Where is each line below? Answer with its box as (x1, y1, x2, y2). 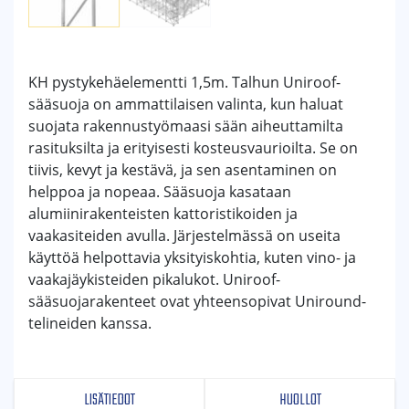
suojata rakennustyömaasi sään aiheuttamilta (28, 116, 343, 137)
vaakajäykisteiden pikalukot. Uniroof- (28, 269, 280, 290)
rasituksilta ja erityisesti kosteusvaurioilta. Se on (28, 138, 358, 159)
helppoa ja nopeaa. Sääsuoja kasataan (28, 182, 291, 203)
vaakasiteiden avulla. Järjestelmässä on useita (28, 225, 341, 246)
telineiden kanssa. (28, 313, 152, 334)
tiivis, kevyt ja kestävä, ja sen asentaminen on (28, 160, 337, 181)
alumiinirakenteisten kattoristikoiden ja (28, 204, 298, 225)
